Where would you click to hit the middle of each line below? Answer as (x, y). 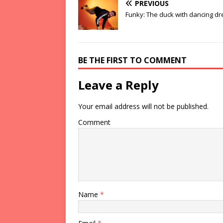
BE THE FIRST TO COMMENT (132, 60)
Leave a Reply (118, 85)
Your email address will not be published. (143, 106)
